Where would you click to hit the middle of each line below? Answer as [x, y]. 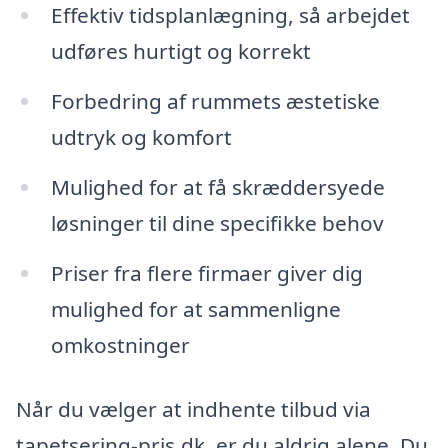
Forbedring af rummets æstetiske [215, 101]
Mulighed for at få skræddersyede [217, 186]
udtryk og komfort [141, 137]
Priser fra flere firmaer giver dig [206, 272]
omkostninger [120, 344]
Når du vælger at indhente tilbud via [193, 408]
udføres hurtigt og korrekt [180, 51]
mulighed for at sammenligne [195, 308]
